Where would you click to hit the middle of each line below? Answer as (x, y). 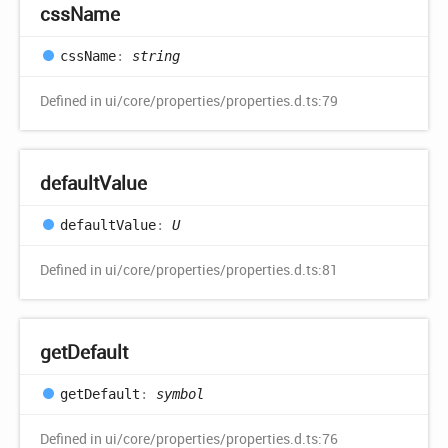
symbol (180, 393)
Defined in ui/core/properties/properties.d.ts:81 (189, 270)
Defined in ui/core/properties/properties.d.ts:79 (189, 101)
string (156, 55)
